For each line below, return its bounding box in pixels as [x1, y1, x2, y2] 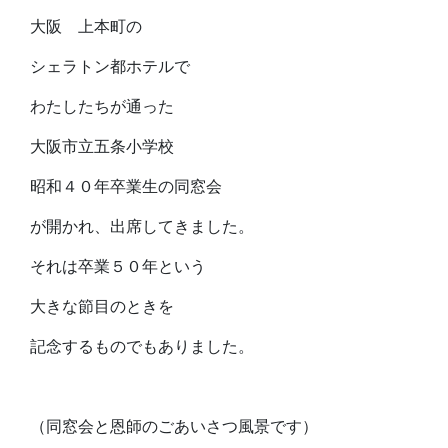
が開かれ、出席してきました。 [30, 216, 254, 237]
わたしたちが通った [30, 96, 174, 117]
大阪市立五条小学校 [30, 136, 174, 157]
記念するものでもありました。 [30, 336, 254, 357]
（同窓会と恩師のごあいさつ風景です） [30, 416, 318, 437]
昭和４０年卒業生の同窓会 [30, 176, 222, 197]
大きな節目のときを [30, 296, 174, 317]
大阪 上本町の [30, 16, 142, 37]
